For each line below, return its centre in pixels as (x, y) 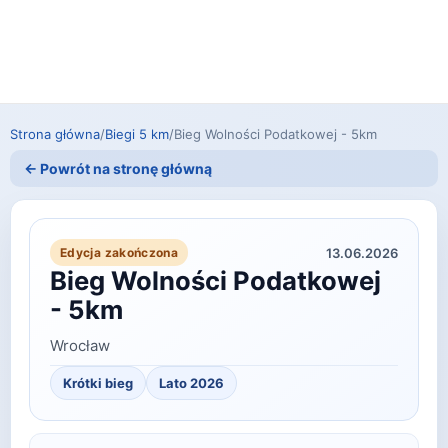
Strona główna (55, 134)
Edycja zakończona (119, 253)
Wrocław (80, 346)
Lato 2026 (191, 383)
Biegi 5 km (137, 134)
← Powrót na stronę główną (118, 169)
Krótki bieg (98, 383)
